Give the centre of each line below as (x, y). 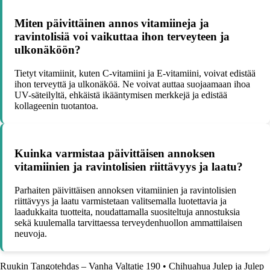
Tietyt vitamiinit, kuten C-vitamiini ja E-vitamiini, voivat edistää (135, 74)
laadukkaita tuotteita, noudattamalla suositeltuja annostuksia (127, 212)
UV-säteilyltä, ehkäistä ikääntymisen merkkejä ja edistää (121, 95)
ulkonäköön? (48, 50)
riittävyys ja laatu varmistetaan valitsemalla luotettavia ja (121, 201)
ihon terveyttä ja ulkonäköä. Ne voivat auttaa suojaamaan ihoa (132, 84)
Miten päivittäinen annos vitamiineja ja (112, 24)
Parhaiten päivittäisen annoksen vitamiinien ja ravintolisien (125, 190)
